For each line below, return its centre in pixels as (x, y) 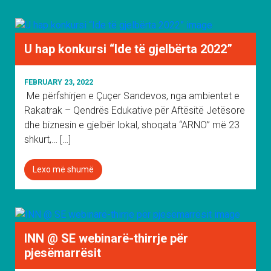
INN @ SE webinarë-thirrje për (106, 238)
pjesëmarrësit (63, 253)
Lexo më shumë (63, 169)
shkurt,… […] (47, 139)
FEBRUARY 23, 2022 (59, 82)
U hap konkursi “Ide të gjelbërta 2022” (128, 49)
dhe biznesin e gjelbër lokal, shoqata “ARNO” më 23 (132, 125)
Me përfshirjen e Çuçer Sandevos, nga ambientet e (132, 96)
